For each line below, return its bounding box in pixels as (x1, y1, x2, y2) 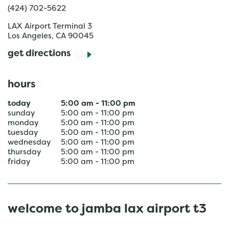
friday (8, 158, 30, 166)
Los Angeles (8, 33, 52, 40)
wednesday (8, 139, 51, 146)
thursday (8, 149, 41, 156)
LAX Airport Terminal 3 (8, 23, 92, 30)
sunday (8, 110, 35, 117)
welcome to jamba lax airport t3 (8, 204, 207, 215)
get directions (8, 50, 71, 58)
